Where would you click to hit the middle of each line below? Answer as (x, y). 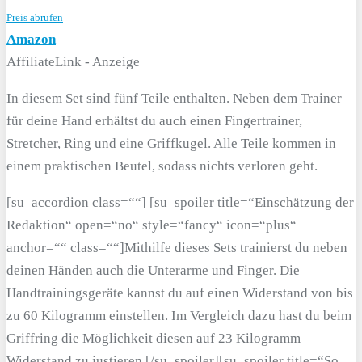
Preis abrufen (35, 17)
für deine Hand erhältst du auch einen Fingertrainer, (154, 120)
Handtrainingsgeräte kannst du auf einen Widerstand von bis (180, 293)
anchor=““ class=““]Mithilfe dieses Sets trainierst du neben (177, 247)
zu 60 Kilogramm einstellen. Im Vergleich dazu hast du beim (179, 315)
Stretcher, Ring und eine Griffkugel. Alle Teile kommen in (171, 143)
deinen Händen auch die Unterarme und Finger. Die (153, 270)
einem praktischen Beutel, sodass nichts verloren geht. (162, 166)
